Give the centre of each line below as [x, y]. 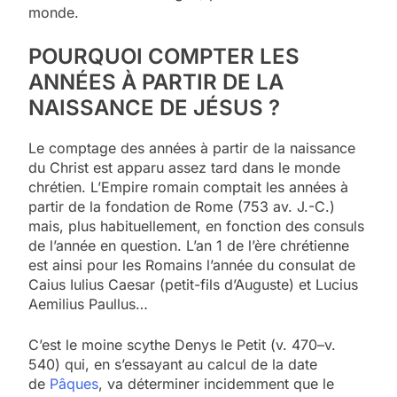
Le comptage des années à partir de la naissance [192, 148]
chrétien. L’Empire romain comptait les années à [188, 187]
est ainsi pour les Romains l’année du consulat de [192, 265]
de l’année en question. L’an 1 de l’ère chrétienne [189, 246]
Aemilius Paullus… [88, 304]
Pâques [74, 384]
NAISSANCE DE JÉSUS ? [154, 108]
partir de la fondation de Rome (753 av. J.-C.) [182, 207]
